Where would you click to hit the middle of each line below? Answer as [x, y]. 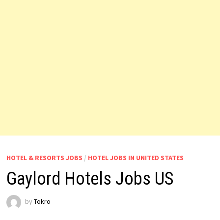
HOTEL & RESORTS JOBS [44, 158]
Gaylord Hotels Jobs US [90, 179]
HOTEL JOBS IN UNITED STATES [136, 158]
